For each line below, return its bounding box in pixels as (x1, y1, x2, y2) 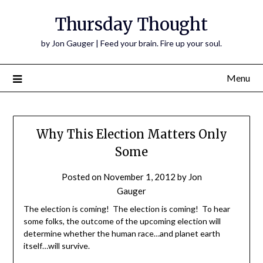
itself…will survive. (23, 241, 90, 251)
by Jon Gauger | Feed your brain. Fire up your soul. (41, 38, 222, 48)
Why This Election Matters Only (36, 127, 227, 142)
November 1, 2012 (103, 171, 176, 183)
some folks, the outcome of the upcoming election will (23, 216, 221, 227)
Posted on (61, 171, 103, 183)
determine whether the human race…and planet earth (23, 228, 220, 239)
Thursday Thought (55, 14, 208, 35)
